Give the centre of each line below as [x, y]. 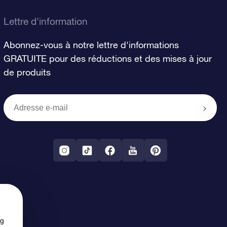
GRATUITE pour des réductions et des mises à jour [107, 59]
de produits [27, 72]
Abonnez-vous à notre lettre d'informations [91, 45]
